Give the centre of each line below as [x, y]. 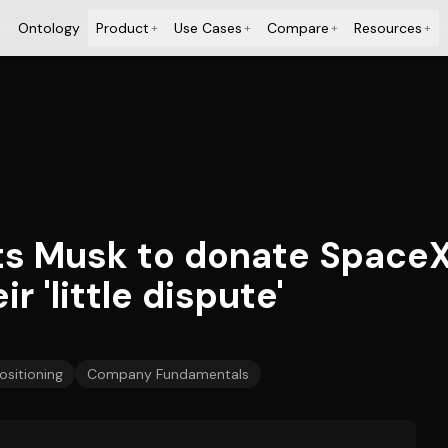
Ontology [48, 28]
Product [122, 28]
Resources [387, 28]
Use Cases [207, 28]
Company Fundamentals [168, 374]
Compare [297, 28]
